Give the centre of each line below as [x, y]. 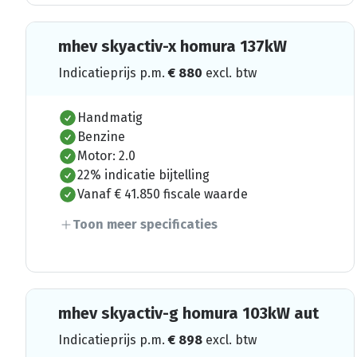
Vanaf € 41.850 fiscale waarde [163, 194]
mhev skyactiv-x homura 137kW [173, 46]
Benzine [101, 136]
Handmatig [110, 117]
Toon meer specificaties [145, 224]
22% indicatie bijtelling [143, 175]
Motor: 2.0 [106, 155]
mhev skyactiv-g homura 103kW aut [188, 313]
